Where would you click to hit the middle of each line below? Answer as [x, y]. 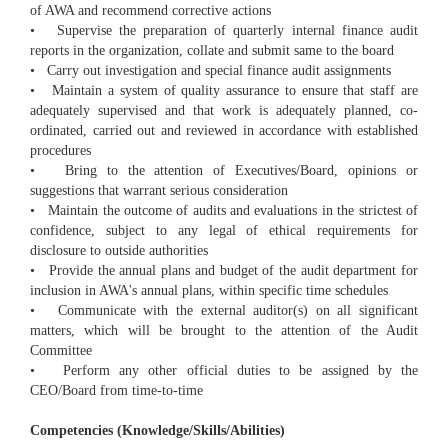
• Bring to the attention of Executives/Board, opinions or [224, 171]
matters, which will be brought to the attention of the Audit [224, 331]
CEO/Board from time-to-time [116, 391]
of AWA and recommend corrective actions [150, 11]
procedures [60, 151]
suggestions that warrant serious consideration [159, 191]
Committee [61, 351]
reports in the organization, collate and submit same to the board [212, 51]
